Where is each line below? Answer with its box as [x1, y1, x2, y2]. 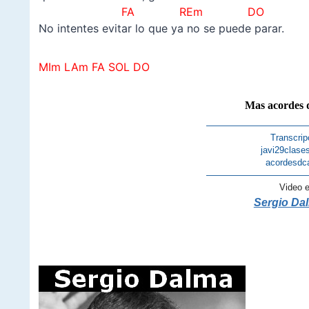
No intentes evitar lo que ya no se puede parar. [38, 21, 284, 36]
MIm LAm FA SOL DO [38, 60, 150, 74]
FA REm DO [110, 5, 264, 19]
